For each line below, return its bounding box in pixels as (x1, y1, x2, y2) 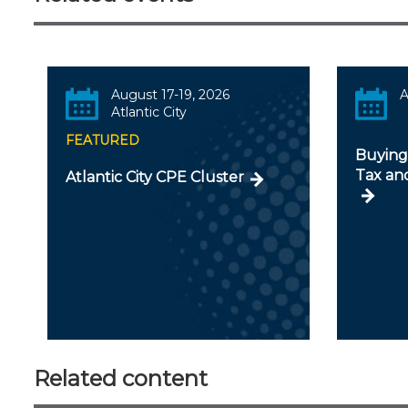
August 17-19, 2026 (110, 86, 229, 103)
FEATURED (66, 131, 139, 148)
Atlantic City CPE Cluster (66, 168, 244, 186)
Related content (34, 364, 208, 392)
